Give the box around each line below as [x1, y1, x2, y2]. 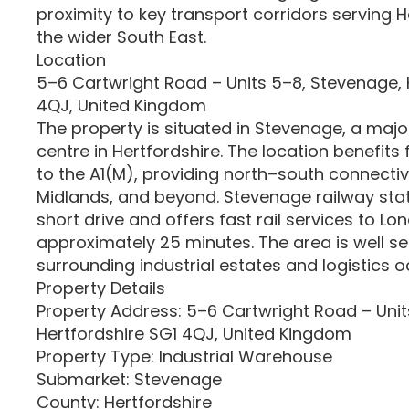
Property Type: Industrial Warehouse [37, 345, 332, 368]
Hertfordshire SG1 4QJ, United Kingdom [37, 322, 351, 345]
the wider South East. [37, 26, 206, 48]
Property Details [37, 277, 165, 299]
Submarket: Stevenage [37, 368, 222, 391]
